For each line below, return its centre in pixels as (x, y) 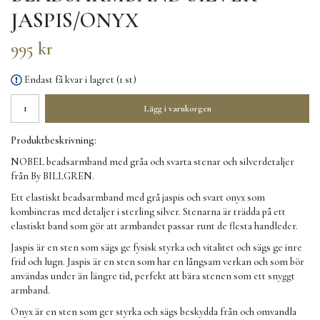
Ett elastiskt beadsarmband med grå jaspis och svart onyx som (138, 198)
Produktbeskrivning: (54, 141)
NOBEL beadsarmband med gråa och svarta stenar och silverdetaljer (152, 162)
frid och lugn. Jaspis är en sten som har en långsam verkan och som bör (157, 262)
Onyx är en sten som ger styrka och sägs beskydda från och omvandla (154, 312)
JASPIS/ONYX (75, 20)
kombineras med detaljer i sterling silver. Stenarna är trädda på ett (148, 212)
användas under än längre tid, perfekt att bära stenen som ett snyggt (153, 276)
